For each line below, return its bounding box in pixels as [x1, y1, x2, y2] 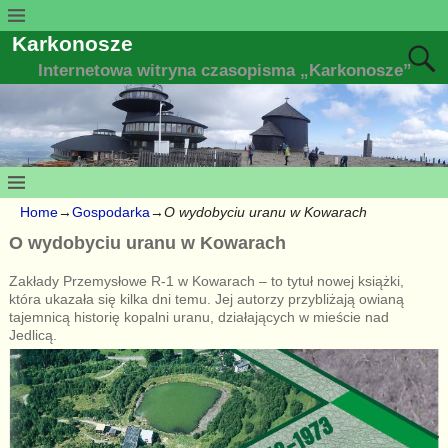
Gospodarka [72, 204, 150, 221]
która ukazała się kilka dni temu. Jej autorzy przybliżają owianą [8, 290, 404, 307]
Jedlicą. [8, 326, 61, 343]
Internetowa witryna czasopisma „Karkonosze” [38, 61, 413, 81]
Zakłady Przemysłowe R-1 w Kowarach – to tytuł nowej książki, [8, 272, 404, 289]
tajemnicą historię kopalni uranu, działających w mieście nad [8, 308, 389, 325]
